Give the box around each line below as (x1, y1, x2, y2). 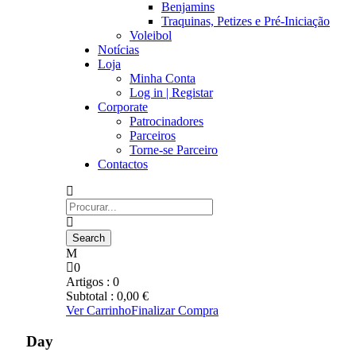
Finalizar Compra (131, 304, 219, 317)
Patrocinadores (130, 114, 203, 128)
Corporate (98, 100, 148, 114)
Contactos (98, 157, 148, 171)
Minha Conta (130, 72, 195, 85)
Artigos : (66, 275, 113, 288)
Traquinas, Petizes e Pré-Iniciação (161, 14, 330, 28)
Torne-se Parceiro (130, 143, 218, 157)
